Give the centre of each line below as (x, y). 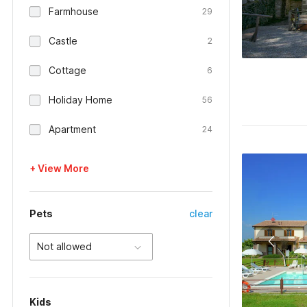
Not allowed (64, 246)
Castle (63, 41)
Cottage (67, 70)
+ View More (59, 168)
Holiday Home (81, 100)
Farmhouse (74, 11)
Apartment (72, 129)
